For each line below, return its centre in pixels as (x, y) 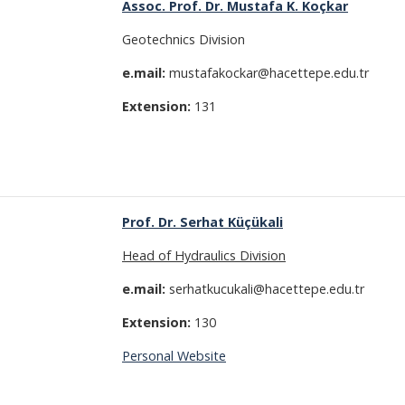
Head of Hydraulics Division (204, 255)
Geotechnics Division (184, 39)
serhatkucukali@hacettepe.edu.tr (265, 289)
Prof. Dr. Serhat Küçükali (202, 222)
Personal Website (174, 356)
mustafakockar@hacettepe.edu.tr (267, 73)
